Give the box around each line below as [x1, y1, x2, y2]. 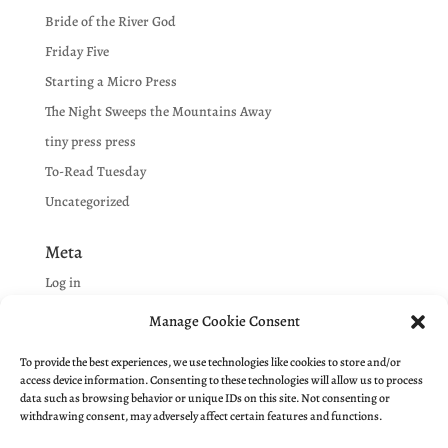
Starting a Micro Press [44, 72, 177, 92]
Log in [44, 273, 81, 293]
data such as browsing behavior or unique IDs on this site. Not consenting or [20, 390, 390, 406]
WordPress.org [44, 363, 134, 383]
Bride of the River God [44, 12, 176, 32]
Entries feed [44, 303, 116, 323]
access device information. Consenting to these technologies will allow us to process [20, 372, 423, 388]
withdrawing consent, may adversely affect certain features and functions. [20, 408, 382, 424]
